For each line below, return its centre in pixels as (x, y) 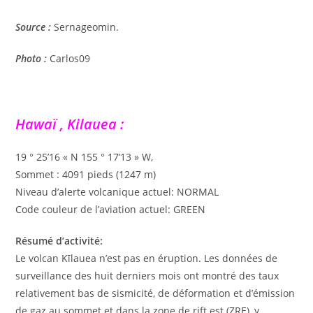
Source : (34, 27)
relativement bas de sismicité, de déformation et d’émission (155, 293)
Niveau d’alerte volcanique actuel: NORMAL (117, 191)
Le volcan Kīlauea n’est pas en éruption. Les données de (147, 258)
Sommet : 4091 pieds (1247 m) (86, 174)
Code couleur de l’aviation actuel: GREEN (111, 209)
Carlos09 (70, 58)
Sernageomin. (85, 27)
